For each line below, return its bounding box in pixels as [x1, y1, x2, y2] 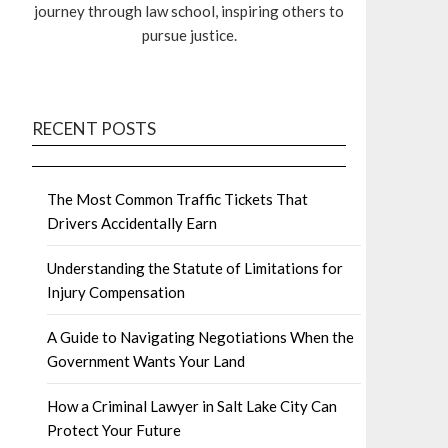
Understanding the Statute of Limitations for [47, 259, 343, 278]
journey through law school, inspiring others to [34, 2, 344, 21]
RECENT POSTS [32, 118, 156, 140]
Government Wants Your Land [47, 352, 245, 371]
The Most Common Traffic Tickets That [47, 190, 308, 209]
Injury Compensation [47, 283, 185, 302]
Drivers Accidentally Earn [47, 214, 217, 233]
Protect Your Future [47, 421, 181, 440]
